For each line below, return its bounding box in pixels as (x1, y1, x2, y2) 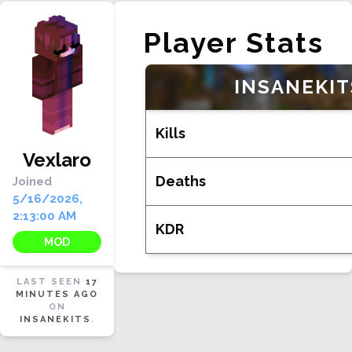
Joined (13, 174, 52, 189)
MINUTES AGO (16, 288, 98, 299)
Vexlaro (23, 148, 91, 171)
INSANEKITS (19, 313, 91, 324)
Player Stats (142, 26, 324, 59)
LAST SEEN (16, 276, 86, 287)
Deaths (156, 173, 206, 189)
